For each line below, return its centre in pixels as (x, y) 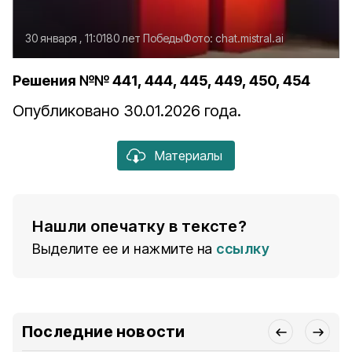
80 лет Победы (145, 38)
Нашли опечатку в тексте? (139, 226)
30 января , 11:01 (66, 38)
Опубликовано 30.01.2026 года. (127, 111)
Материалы (189, 156)
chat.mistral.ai (249, 38)
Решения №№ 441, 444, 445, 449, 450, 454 (161, 81)
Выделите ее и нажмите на (123, 249)
